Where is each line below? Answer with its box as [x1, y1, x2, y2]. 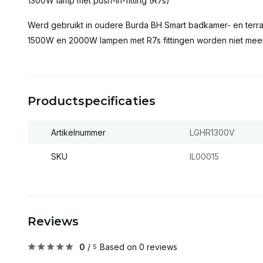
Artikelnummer [51, 127, 106, 137]
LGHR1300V [189, 127, 235, 137]
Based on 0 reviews [100, 242, 177, 252]
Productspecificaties [28, 94, 156, 108]
